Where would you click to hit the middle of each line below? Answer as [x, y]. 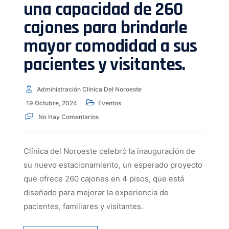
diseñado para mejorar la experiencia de [96, 193]
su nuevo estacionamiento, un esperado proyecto [113, 165]
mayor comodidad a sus [110, 47]
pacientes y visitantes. [105, 65]
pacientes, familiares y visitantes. [83, 207]
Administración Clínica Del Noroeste [89, 89]
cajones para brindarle [106, 28]
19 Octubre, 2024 [52, 103]
